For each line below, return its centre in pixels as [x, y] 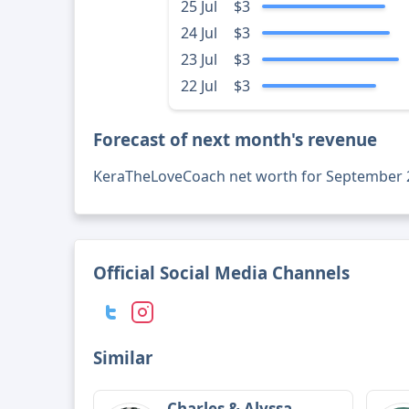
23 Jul [199, 60]
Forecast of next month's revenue [236, 140]
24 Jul [199, 33]
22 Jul [199, 86]
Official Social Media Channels [222, 273]
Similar [123, 358]
